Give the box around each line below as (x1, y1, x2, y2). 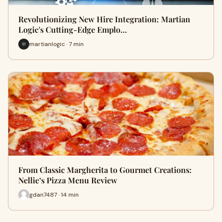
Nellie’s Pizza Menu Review (18, 175, 117, 185)
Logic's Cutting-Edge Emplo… (18, 24, 127, 35)
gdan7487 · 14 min (29, 190, 79, 199)
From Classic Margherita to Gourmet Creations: (18, 165, 192, 175)
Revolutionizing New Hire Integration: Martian (18, 14, 190, 24)
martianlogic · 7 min (29, 40, 84, 48)
